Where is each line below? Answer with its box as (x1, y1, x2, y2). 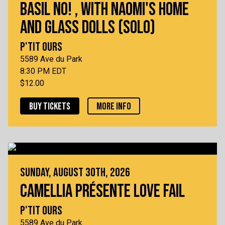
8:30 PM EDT (20, 66, 66, 76)
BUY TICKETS (29, 100, 70, 113)
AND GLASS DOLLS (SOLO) (20, 17, 155, 39)
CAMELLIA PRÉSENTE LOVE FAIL (20, 181, 185, 203)
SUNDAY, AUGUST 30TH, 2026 (20, 165, 130, 180)
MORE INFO (96, 100, 131, 113)
